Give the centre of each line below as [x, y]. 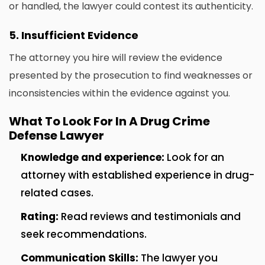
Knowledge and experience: [93, 158]
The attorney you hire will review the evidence [116, 58]
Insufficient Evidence [80, 35]
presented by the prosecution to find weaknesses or [131, 76]
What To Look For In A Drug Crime [109, 122]
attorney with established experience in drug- [138, 175]
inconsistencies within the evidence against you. [119, 93]
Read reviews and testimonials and [150, 217]
